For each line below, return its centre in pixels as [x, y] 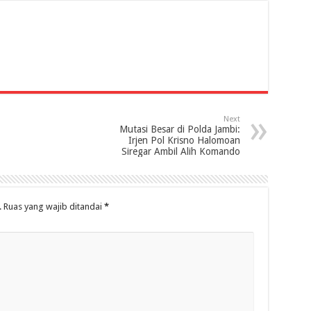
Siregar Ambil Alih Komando [180, 152]
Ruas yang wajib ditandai [53, 207]
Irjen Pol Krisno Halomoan [184, 141]
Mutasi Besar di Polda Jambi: [179, 129]
